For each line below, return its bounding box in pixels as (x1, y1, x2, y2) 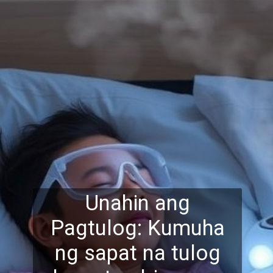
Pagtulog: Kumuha (50, 215, 225, 240)
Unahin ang (85, 190, 190, 215)
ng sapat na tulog (54, 240, 221, 265)
